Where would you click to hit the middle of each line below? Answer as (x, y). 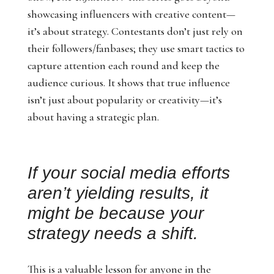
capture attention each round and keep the (123, 65)
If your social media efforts (128, 173)
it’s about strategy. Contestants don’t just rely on (135, 31)
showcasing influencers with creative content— (131, 14)
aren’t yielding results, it (118, 193)
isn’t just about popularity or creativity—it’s (124, 100)
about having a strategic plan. (93, 117)
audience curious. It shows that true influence (128, 83)
